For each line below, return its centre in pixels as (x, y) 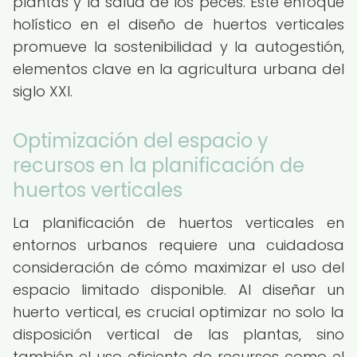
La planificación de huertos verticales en (178, 223)
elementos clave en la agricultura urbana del (178, 69)
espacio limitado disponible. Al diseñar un (178, 290)
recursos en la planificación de (159, 165)
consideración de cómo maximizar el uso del (178, 267)
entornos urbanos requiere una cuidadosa (178, 245)
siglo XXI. (43, 91)
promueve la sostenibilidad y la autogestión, (178, 47)
